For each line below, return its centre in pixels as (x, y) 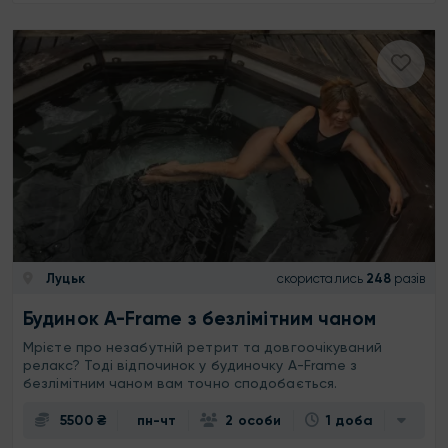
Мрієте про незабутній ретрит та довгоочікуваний (202, 347)
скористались (319, 278)
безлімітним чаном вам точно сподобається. (182, 383)
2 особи (253, 421)
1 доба (349, 421)
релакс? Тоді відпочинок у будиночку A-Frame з (190, 365)
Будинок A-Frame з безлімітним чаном (200, 319)
